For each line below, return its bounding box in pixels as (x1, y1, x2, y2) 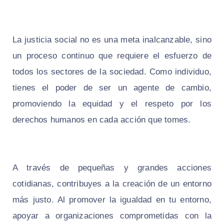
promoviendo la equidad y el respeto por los (12, 98, 211, 108)
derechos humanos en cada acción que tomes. (12, 114, 191, 124)
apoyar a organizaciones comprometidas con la (12, 210, 211, 220)
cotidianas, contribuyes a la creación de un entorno (12, 178, 211, 188)
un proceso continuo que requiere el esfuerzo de (12, 50, 211, 60)
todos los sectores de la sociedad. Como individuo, (12, 66, 211, 76)
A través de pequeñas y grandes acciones (12, 162, 211, 172)
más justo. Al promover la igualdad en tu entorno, (12, 194, 211, 204)
